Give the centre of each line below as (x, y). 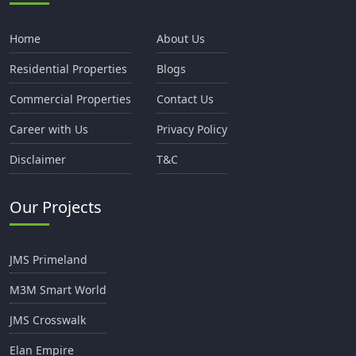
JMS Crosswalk (48, 319)
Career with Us (49, 130)
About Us (181, 39)
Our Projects (56, 207)
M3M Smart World (58, 289)
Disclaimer (38, 160)
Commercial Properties (70, 99)
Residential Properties (68, 69)
